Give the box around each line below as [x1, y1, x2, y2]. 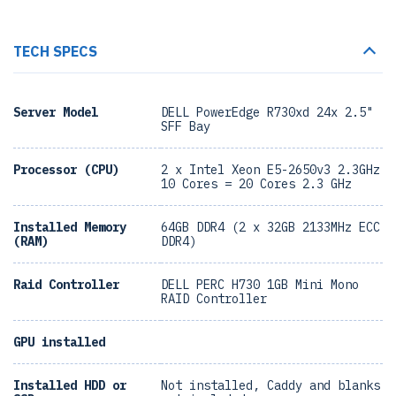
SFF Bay [161, 118, 210, 134]
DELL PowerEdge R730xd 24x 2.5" [161, 104, 373, 120]
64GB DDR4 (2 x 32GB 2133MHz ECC [161, 219, 380, 235]
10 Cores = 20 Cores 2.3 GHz [161, 176, 352, 192]
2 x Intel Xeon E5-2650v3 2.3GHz [161, 162, 380, 178]
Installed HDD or [13, 377, 126, 393]
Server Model [13, 104, 98, 120]
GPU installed [13, 334, 105, 350]
